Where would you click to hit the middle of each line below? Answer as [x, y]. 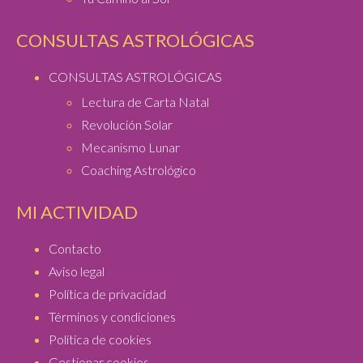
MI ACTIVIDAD [77, 212]
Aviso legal [77, 271]
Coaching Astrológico [139, 170]
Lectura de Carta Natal [145, 102]
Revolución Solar [127, 125]
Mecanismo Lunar [130, 147]
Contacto [75, 249]
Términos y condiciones [112, 317]
